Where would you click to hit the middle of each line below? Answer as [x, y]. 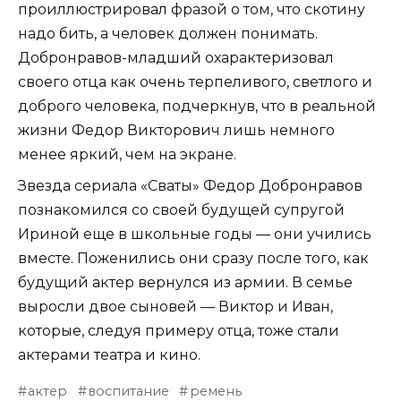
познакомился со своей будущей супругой [181, 210]
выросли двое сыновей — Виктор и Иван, [175, 307]
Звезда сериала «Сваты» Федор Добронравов [190, 186]
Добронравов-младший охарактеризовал [176, 58]
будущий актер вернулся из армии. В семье [185, 283]
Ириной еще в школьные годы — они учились [195, 235]
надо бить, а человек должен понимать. [168, 34]
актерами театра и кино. [109, 355]
